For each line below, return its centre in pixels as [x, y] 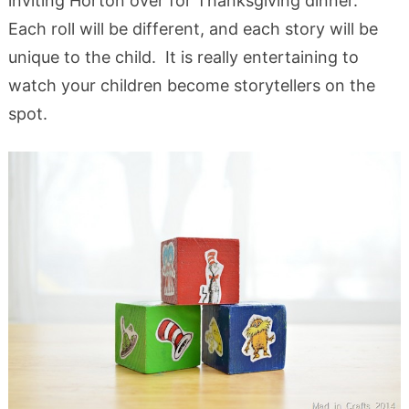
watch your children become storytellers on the [191, 86]
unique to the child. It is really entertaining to [183, 58]
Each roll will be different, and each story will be [193, 29]
